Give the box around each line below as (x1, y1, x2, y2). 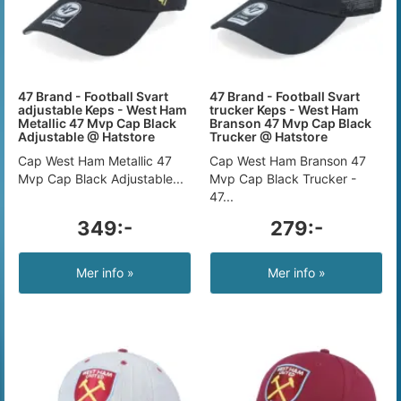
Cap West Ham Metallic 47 (18, 153, 172, 168)
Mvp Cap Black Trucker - (209, 171, 356, 186)
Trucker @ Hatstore (209, 129, 328, 144)
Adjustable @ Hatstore (18, 129, 155, 144)
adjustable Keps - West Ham (18, 102, 187, 117)
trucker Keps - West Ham (209, 102, 359, 117)
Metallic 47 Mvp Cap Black (18, 115, 176, 131)
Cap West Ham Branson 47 (209, 153, 366, 168)
